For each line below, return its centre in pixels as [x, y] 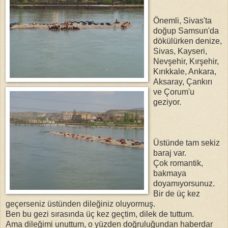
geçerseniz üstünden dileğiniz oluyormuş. [80, 204]
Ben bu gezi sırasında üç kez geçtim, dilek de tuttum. [100, 214]
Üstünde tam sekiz [187, 142]
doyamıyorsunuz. [184, 183]
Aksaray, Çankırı [183, 81]
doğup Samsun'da [186, 31]
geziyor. [167, 102]
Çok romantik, [178, 163]
